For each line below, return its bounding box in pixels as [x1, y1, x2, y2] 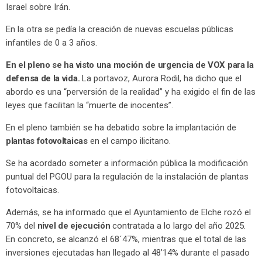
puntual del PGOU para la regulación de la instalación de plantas [6, 171, 249, 182]
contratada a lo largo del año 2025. [110, 220, 246, 232]
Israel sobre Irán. [6, 2, 70, 13]
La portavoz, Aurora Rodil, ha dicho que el [80, 73, 242, 84]
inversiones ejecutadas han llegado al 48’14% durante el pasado [6, 247, 250, 258]
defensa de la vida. [6, 73, 80, 84]
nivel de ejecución [35, 220, 111, 232]
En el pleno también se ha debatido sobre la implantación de [6, 122, 236, 133]
